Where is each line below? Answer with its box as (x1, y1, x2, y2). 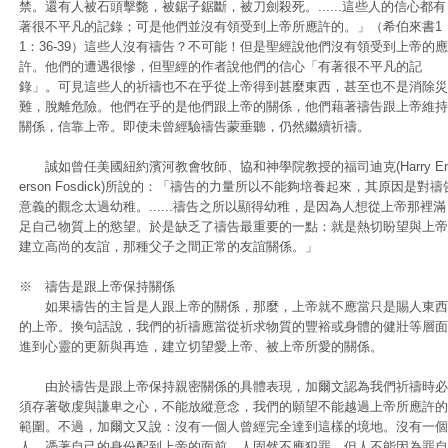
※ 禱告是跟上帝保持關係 (19, 279, 175, 294)
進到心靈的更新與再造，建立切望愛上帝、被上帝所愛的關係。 (19, 339, 383, 354)
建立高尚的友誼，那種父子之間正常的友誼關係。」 (19, 239, 318, 254)
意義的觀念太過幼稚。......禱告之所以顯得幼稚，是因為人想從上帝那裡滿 (19, 199, 446, 214)
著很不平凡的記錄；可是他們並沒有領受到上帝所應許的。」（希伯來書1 (19, 19, 442, 34)
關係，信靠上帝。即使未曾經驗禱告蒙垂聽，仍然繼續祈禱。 (19, 119, 370, 134)
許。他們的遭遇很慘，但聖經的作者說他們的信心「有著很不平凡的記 (19, 59, 422, 74)
